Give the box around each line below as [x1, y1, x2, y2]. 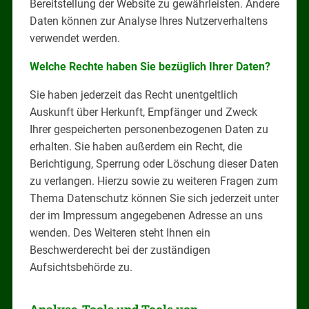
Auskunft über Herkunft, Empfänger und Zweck [29, 105, 257, 119]
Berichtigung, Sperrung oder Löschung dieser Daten [29, 157, 279, 170]
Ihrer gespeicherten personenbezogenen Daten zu [29, 122, 268, 136]
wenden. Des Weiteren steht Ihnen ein [29, 226, 210, 239]
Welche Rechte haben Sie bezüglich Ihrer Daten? [29, 59, 270, 73]
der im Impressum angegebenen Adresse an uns [29, 208, 263, 222]
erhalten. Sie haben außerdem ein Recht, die [29, 139, 242, 153]
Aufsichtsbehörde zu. [29, 260, 132, 274]
